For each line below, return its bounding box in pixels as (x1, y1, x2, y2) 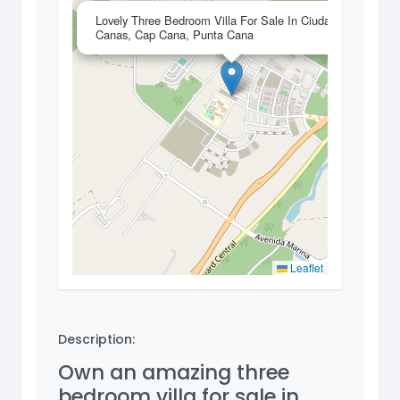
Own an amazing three (58, 358, 289, 387)
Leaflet (287, 260, 323, 276)
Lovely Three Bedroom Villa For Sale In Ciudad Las (96, 12, 358, 29)
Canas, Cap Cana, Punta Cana (96, 26, 254, 44)
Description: (58, 330, 135, 349)
